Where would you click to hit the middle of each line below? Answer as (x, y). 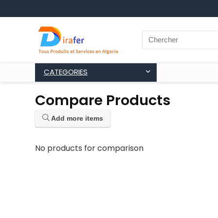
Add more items (76, 118)
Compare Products (103, 100)
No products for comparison (89, 148)
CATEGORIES (66, 72)
